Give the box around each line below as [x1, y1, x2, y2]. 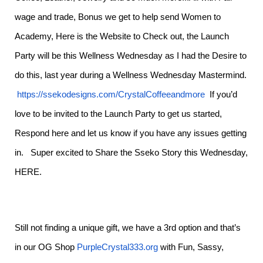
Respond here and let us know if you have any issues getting [15, 129, 247, 138]
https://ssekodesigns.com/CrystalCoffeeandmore [17, 90, 205, 99]
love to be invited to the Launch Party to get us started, [15, 109, 222, 119]
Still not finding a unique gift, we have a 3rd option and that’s [15, 223, 241, 232]
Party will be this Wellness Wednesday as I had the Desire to [15, 51, 247, 60]
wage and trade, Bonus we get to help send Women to [15, 12, 221, 22]
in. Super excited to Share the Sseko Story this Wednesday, [15, 148, 248, 157]
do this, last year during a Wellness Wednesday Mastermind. [15, 70, 247, 80]
